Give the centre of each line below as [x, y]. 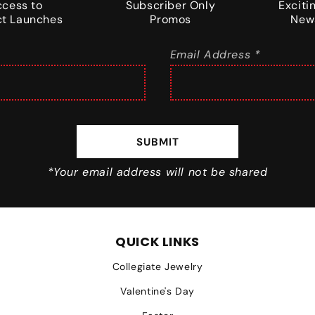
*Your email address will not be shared [157, 172]
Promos [171, 19]
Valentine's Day [157, 291]
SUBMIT [157, 142]
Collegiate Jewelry [157, 266]
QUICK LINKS [157, 242]
